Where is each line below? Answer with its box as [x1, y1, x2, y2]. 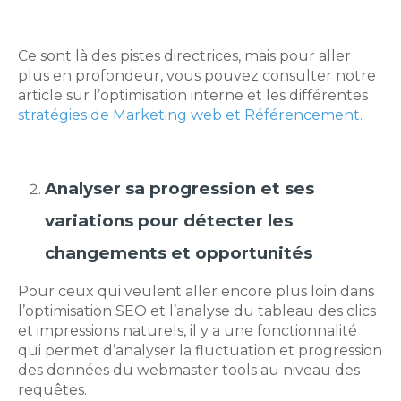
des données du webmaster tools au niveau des [18, 362, 360, 380]
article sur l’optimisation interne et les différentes [18, 87, 368, 105]
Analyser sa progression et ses [45, 178, 314, 200]
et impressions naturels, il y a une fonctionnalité [18, 322, 357, 340]
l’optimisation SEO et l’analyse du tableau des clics [18, 303, 376, 320]
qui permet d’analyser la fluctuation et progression [18, 342, 382, 360]
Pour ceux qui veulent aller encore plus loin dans [18, 283, 374, 301]
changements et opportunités [45, 243, 312, 264]
